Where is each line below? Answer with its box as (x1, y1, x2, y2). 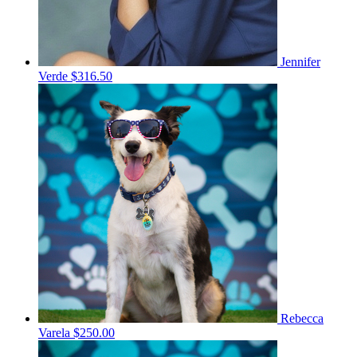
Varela (38, 326, 73, 339)
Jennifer (280, 55, 320, 69)
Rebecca (280, 312, 324, 325)
